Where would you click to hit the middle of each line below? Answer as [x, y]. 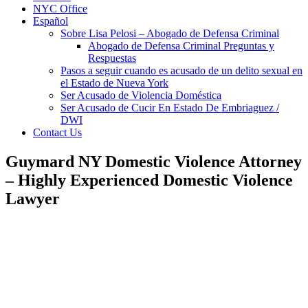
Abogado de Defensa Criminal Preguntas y [181, 46]
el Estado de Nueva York [114, 83]
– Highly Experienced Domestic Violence [149, 180]
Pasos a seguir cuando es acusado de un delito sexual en [181, 71]
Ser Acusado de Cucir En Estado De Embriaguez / [170, 108]
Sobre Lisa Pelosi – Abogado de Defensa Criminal [170, 34]
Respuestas [112, 58]
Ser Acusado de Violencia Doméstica [141, 96]
